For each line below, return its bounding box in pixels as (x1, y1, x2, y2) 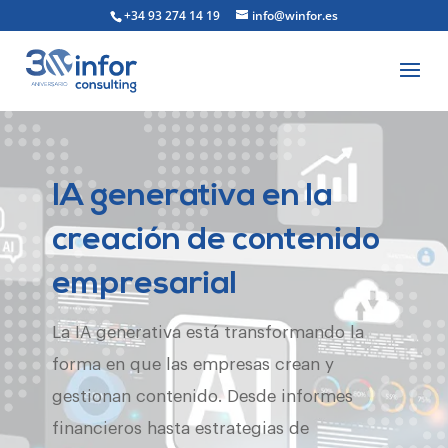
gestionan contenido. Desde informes (51, 387, 353, 405)
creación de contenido (51, 224, 380, 257)
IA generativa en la (51, 180, 333, 213)
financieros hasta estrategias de (51, 419, 309, 437)
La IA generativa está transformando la (51, 323, 364, 341)
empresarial (51, 268, 237, 301)
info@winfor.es (251, 7, 338, 24)
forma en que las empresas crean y (51, 355, 334, 373)
